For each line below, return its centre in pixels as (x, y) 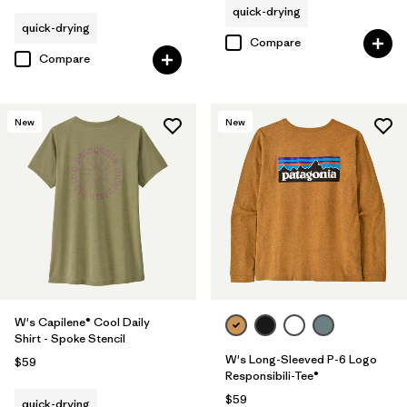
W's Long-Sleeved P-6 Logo (301, 359)
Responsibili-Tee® (272, 375)
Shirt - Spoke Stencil (70, 338)
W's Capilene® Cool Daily (82, 322)
